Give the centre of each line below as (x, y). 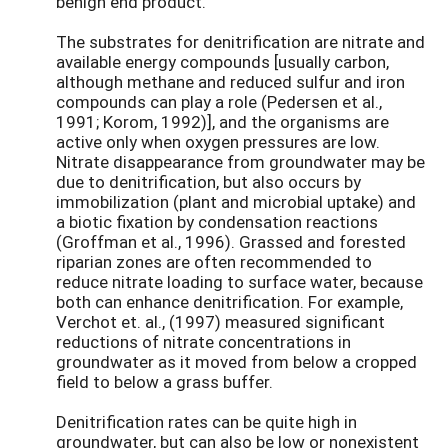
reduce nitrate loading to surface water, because (239, 282)
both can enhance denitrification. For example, (229, 302)
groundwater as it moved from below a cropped (236, 362)
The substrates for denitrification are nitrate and (240, 42)
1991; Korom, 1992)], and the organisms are (222, 122)
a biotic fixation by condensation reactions (217, 222)
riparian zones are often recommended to (214, 262)
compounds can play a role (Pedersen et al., (219, 102)
